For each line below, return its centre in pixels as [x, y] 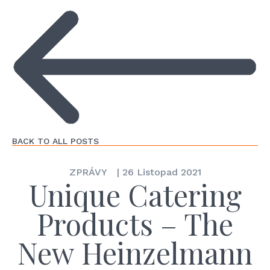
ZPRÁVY [88, 172]
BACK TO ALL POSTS [55, 141]
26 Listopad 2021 [160, 172]
